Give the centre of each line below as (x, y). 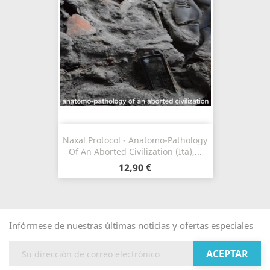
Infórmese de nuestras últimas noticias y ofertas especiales (131, 225)
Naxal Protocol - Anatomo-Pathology (135, 140)
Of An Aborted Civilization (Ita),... (135, 152)
